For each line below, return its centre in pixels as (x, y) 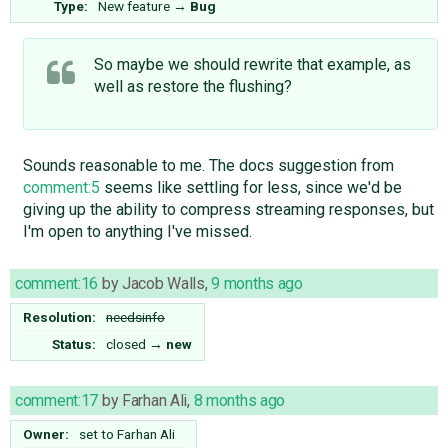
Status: (74, 344)
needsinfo (135, 317)
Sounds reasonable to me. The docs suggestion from (208, 166)
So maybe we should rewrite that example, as (252, 65)
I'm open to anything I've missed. (137, 232)
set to (98, 434)
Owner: (46, 434)
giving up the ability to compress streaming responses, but (228, 210)
